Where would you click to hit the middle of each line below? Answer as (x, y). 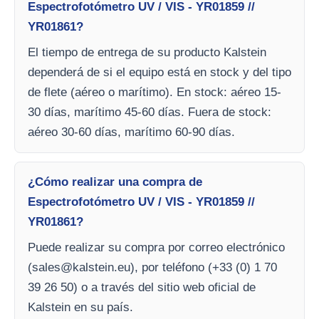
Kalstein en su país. (80, 307)
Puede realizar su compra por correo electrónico (156, 247)
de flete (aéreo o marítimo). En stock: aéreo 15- (155, 92)
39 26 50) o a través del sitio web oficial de (142, 287)
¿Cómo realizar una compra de (115, 182)
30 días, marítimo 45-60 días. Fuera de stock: (150, 112)
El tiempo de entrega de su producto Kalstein (147, 52)
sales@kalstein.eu (81, 267)
